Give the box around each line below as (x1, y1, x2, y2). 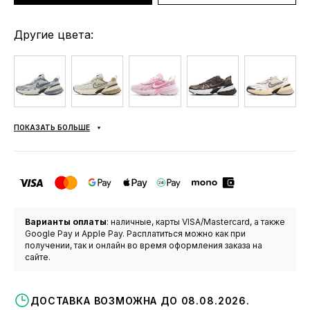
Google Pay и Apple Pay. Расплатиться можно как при (25, 228, 246, 239)
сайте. (25, 252, 51, 263)
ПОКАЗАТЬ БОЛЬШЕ (14, 123, 90, 132)
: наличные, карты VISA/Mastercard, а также (107, 217, 285, 228)
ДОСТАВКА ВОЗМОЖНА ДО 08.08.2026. (30, 294, 250, 307)
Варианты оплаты (25, 217, 107, 228)
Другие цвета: (14, 28, 93, 42)
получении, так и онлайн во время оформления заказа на (25, 240, 262, 251)
